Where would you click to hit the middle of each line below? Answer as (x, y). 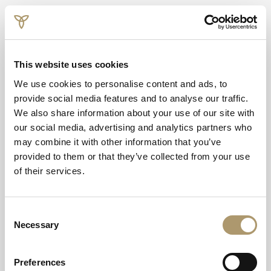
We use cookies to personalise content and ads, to (121, 83)
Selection (23, 227)
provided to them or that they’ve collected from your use (132, 156)
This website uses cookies (71, 64)
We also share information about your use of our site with (134, 113)
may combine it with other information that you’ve (118, 142)
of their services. (49, 171)
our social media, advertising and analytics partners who (133, 127)
